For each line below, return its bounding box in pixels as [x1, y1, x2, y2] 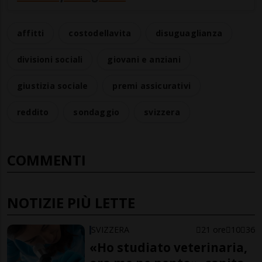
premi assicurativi [112, 80, 191, 92]
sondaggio [73, 106, 120, 118]
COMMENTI [7, 150, 86, 170]
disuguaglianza [156, 27, 223, 39]
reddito [17, 106, 49, 118]
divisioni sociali [17, 54, 83, 65]
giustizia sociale [17, 80, 88, 92]
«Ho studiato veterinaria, [89, 239, 248, 256]
